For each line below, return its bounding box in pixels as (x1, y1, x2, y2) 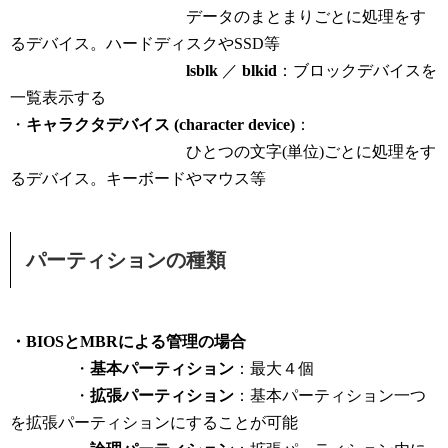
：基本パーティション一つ (234, 387, 426, 405)
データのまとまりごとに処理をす (10, 8, 426, 26)
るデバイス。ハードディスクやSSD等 (10, 35, 280, 53)
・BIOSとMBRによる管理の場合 (10, 333, 246, 351)
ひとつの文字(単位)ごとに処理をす (10, 143, 436, 161)
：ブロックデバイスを (277, 62, 437, 80)
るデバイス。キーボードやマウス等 (10, 170, 266, 188)
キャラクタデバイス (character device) (26, 116, 295, 134)
